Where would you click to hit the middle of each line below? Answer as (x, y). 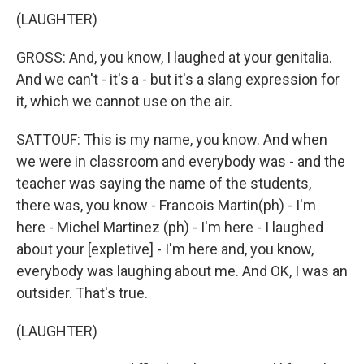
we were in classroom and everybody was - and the (181, 162)
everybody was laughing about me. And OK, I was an (182, 271)
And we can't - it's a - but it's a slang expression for (178, 80)
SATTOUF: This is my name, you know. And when (172, 140)
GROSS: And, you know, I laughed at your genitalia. (174, 58)
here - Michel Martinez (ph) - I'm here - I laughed (170, 227)
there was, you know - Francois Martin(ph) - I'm (166, 206)
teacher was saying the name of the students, (164, 184)
